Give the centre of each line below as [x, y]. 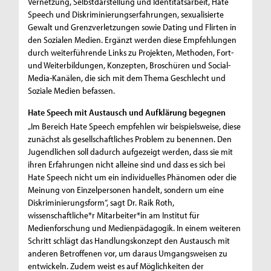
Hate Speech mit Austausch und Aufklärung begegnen [127, 113]
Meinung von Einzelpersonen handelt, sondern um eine [126, 189]
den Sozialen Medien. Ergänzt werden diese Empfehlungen [132, 40]
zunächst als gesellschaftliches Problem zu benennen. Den [130, 139]
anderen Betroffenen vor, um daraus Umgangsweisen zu [128, 253]
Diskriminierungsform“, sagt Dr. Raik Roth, [101, 202]
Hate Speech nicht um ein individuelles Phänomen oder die [132, 177]
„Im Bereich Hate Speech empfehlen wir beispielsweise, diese [135, 126]
